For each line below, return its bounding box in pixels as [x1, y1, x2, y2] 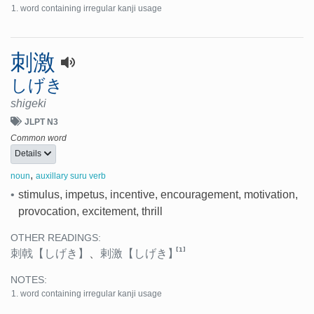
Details [15, 149, 43, 159]
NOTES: [11, 275, 47, 286]
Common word [11, 132, 67, 143]
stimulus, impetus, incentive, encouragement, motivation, [18, 189, 298, 201]
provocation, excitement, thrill [18, 205, 163, 218]
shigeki [11, 97, 46, 109]
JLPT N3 [25, 116, 58, 127]
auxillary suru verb [36, 171, 106, 182]
